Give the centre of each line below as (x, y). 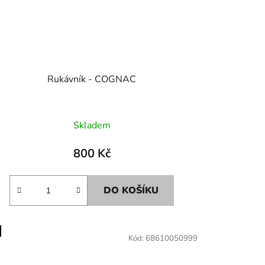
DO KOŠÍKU (131, 191)
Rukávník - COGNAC (92, 80)
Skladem (92, 126)
